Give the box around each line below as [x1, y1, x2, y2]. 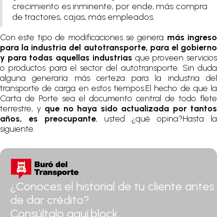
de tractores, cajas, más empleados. [12, 12, 155, 23]
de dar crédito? [10, 193, 89, 207]
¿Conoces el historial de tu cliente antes [10, 179, 214, 194]
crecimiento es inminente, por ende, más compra [12, 1, 207, 12]
